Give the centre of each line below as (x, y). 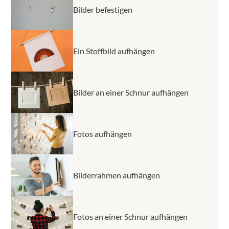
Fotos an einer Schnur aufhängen (130, 216)
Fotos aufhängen (102, 133)
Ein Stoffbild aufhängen (114, 51)
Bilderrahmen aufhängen (117, 175)
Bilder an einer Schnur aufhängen (131, 92)
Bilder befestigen (103, 9)
